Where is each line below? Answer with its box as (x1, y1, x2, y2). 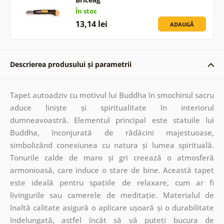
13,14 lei (75, 18, 107, 29)
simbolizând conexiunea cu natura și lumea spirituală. (9, 139, 214, 150)
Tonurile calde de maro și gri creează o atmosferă (9, 152, 214, 162)
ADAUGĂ (170, 20, 194, 28)
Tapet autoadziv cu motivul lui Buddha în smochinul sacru (9, 89, 214, 100)
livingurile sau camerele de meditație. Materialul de (9, 189, 214, 200)
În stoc (75, 6, 97, 15)
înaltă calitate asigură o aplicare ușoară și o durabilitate (9, 202, 214, 212)
